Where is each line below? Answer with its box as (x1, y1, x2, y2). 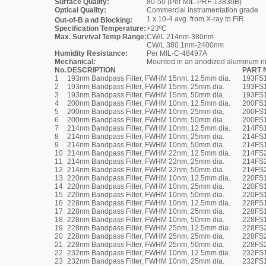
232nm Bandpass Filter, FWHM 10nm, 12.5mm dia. (67, 249, 230, 257)
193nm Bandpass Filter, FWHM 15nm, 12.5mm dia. (67, 74, 230, 83)
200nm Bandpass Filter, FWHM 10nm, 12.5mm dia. (67, 99, 230, 107)
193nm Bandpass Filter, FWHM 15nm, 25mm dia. (67, 83, 224, 91)
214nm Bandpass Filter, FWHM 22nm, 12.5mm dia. (67, 149, 230, 157)
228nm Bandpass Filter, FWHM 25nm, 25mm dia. (67, 232, 224, 240)
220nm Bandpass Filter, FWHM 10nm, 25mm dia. (67, 182, 224, 191)
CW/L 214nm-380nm (147, 33, 214, 41)
